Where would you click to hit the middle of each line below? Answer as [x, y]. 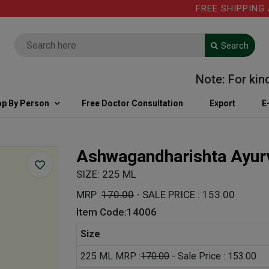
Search [235, 45]
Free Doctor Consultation [132, 103]
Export [222, 103]
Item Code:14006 [116, 212]
